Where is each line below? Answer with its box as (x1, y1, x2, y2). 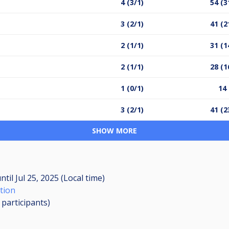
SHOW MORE (92, 125, 137, 135)
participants (2, 196, 48, 208)
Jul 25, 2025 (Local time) (13, 172, 105, 184)
